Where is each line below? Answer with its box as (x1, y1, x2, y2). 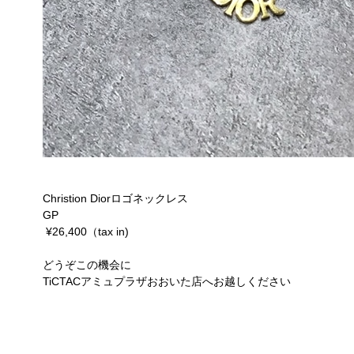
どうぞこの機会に (32, 258, 132, 271)
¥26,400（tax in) (32, 225, 130, 238)
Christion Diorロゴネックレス (32, 192, 189, 205)
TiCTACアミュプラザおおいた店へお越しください (32, 275, 292, 288)
